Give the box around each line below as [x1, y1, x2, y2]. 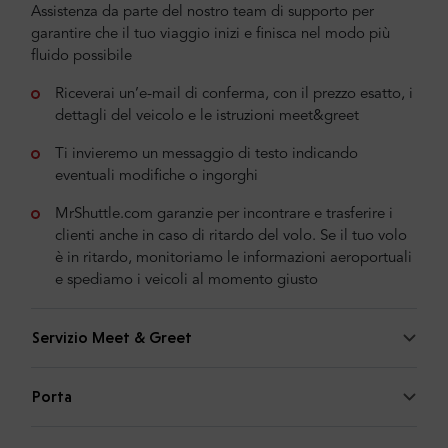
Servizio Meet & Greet [32, 327, 192, 347]
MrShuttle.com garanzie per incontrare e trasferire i [55, 206, 393, 222]
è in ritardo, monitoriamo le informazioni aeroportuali [55, 250, 412, 266]
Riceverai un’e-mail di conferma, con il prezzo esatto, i [55, 86, 413, 102]
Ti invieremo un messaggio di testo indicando [55, 146, 358, 162]
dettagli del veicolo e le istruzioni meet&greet [55, 108, 359, 124]
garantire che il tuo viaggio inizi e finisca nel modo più [31, 26, 390, 42]
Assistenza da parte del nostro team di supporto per [31, 4, 374, 20]
